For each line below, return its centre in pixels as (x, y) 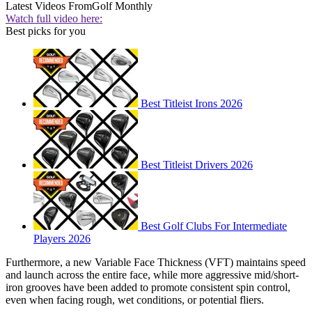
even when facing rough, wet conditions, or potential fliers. (135, 299)
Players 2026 (62, 238)
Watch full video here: (54, 18)
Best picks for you (46, 31)
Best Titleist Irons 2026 (192, 103)
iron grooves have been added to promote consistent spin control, (148, 287)
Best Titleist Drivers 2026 (197, 164)
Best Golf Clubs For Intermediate (214, 226)
